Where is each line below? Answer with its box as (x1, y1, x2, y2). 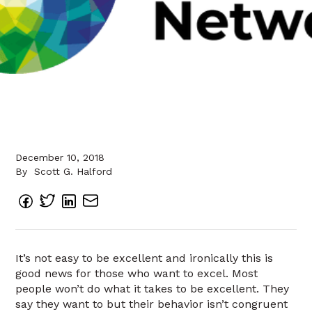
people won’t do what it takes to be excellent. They (15, 282, 290, 295)
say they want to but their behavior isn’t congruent (15, 297, 288, 311)
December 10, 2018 (15, 152, 105, 163)
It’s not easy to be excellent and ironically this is (15, 251, 274, 265)
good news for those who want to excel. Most (15, 267, 258, 280)
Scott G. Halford (34, 166, 113, 177)
